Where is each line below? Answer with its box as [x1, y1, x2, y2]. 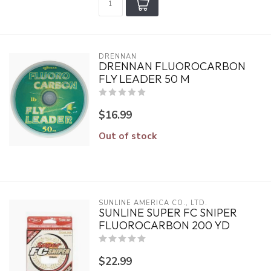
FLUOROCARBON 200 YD [98, 218, 230, 232]
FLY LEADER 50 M [98, 72, 190, 86]
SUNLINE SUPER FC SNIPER [98, 206, 237, 220]
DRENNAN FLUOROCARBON [98, 59, 246, 73]
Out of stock [98, 129, 157, 142]
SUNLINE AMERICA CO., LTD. [98, 198, 207, 207]
